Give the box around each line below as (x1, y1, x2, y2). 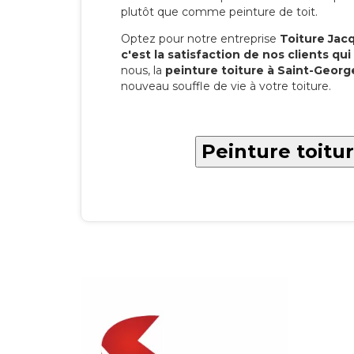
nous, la (121, 63, 165, 78)
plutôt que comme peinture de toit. (121, 5, 318, 20)
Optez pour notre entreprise (121, 32, 280, 47)
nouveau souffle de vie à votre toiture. (121, 79, 331, 94)
